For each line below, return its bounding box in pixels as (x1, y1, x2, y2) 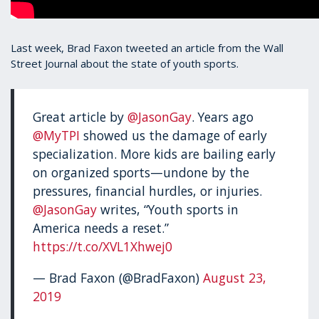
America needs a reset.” (33, 219, 169, 237)
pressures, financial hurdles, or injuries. (33, 182, 263, 200)
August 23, (203, 268, 267, 286)
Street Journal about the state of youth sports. (11, 56, 244, 70)
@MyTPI (33, 127, 80, 145)
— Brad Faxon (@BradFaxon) (33, 268, 204, 286)
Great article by (33, 108, 128, 126)
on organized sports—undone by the (33, 164, 250, 182)
